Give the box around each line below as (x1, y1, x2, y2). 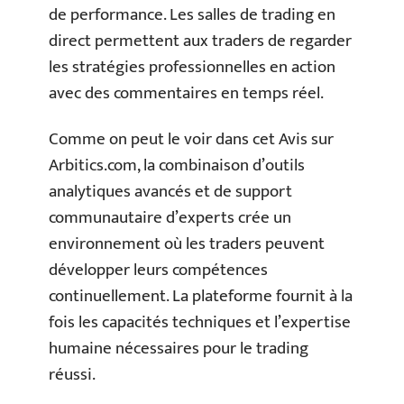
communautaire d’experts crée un (49, 204, 291, 233)
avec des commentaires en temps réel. (49, 78, 324, 107)
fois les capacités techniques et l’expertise (49, 308, 351, 337)
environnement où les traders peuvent (49, 230, 325, 259)
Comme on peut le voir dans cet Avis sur (49, 125, 334, 154)
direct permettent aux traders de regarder (49, 26, 352, 55)
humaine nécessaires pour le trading (49, 335, 308, 363)
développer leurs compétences (49, 256, 268, 285)
